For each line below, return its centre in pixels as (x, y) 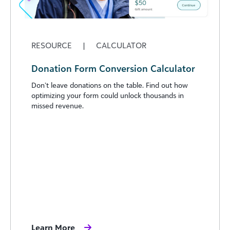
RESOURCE (53, 45)
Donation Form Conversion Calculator (113, 69)
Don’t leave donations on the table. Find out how (110, 85)
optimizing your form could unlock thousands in (108, 95)
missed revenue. (57, 106)
